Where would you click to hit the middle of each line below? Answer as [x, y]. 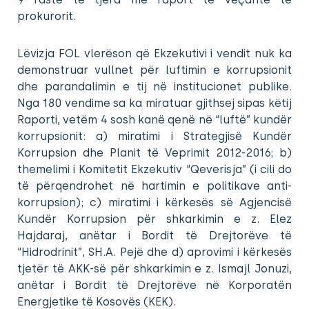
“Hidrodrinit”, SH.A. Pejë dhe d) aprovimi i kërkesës [154, 252]
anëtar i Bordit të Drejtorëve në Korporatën [154, 285]
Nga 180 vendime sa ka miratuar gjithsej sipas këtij [154, 103]
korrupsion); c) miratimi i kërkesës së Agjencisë [154, 202]
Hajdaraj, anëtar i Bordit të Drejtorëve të [154, 235]
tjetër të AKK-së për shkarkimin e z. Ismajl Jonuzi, [154, 268]
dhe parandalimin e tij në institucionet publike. [154, 86]
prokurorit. [47, 16]
